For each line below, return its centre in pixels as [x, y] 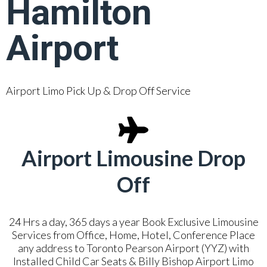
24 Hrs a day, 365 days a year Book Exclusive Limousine [133, 222]
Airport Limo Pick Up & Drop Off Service [98, 91]
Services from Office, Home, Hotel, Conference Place [133, 235]
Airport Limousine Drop [133, 158]
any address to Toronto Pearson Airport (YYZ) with [133, 248]
